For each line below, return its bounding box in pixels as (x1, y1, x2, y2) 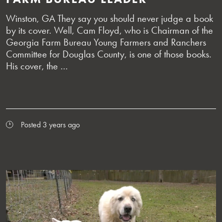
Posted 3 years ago (21, 119, 80, 130)
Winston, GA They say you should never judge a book (6, 11, 213, 25)
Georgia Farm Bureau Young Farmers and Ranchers (6, 35, 206, 49)
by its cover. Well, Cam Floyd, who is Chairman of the (6, 23, 213, 37)
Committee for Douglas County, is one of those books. (6, 47, 212, 60)
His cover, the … (6, 59, 68, 72)
